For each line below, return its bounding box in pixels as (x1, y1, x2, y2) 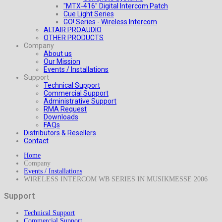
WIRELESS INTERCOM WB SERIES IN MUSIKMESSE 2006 (24, 175, 208, 183)
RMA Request (44, 105, 87, 113)
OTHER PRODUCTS (44, 34, 104, 42)
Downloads (44, 113, 78, 121)
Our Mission (44, 57, 80, 65)
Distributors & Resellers (24, 129, 96, 137)
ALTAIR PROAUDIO (44, 26, 102, 34)
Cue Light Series (63, 10, 114, 18)
